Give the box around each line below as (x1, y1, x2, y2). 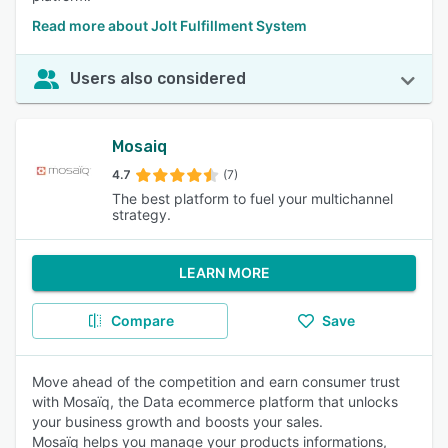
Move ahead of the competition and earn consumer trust (32, 373, 400, 390)
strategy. (111, 206, 171, 223)
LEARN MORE (178, 264, 270, 281)
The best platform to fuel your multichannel (111, 190, 393, 207)
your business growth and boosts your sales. (32, 413, 323, 430)
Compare (110, 312, 174, 329)
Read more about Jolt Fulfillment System (32, 17, 307, 34)
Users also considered (70, 69, 246, 88)
